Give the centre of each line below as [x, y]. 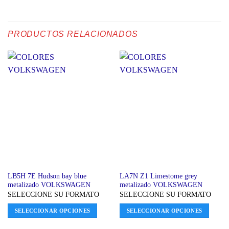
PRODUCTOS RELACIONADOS [73, 34]
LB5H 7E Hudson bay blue [47, 176]
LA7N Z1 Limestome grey [158, 176]
